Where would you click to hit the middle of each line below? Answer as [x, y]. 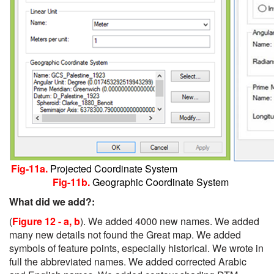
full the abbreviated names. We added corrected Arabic [128, 261]
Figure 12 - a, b [46, 221]
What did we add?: [52, 202]
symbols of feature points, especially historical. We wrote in [136, 248]
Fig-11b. [72, 182]
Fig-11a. [31, 168]
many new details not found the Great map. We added [125, 235]
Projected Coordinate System [157, 168]
